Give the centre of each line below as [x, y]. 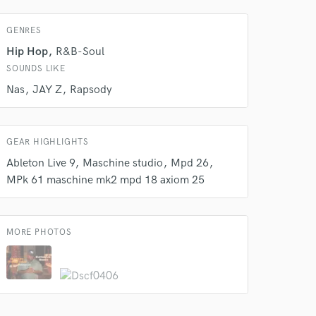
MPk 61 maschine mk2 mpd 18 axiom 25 [105, 180]
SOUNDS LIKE [36, 69]
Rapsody [91, 90]
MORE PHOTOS [39, 232]
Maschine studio [123, 163]
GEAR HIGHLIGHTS [48, 142]
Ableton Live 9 [41, 163]
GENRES [24, 31]
